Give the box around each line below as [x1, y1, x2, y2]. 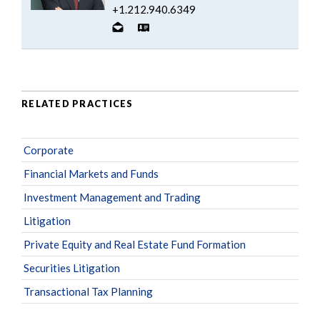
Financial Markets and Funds [24, 166, 159, 180]
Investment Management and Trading [24, 190, 201, 204]
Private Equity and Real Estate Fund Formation [24, 237, 246, 251]
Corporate [24, 143, 74, 156]
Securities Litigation [24, 261, 120, 274]
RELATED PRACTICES [21, 98, 134, 110]
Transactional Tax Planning [24, 284, 153, 298]
